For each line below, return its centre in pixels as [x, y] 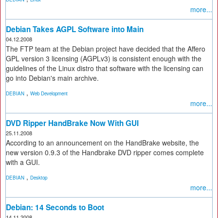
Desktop [39, 178]
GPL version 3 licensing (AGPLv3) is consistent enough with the [104, 58]
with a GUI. [23, 162]
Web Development [49, 93]
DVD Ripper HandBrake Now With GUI [72, 123]
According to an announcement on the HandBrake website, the [102, 143]
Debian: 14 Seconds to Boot [55, 207]
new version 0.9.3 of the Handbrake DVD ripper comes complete [105, 152]
